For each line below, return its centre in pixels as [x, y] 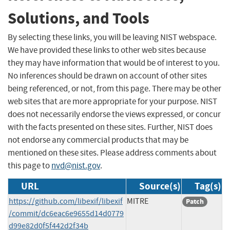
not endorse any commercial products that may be [98, 140]
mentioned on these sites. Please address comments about [112, 152]
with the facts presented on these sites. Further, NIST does [110, 127]
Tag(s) [208, 186]
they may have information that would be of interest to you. [114, 63]
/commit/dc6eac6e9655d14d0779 [66, 213]
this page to [30, 165]
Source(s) [160, 186]
